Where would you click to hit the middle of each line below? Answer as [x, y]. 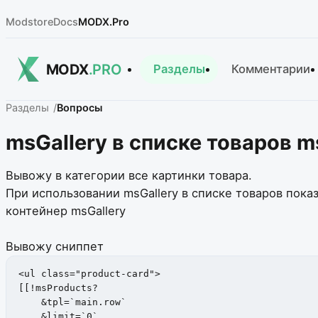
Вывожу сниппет [55, 247]
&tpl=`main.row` [81, 302]
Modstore [29, 22]
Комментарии [270, 69]
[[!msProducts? [58, 287]
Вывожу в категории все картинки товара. [129, 176]
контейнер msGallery [66, 211]
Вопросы [80, 108]
